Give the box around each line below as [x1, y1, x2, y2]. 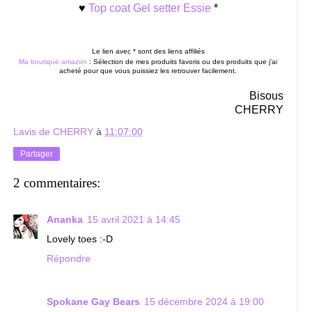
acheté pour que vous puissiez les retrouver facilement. [59, 66, 237, 75]
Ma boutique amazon [19, 57, 88, 65]
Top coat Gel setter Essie [88, 1, 211, 14]
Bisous [249, 89, 284, 102]
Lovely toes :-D [46, 233, 113, 244]
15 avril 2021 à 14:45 [86, 213, 180, 225]
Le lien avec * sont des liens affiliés [91, 47, 205, 55]
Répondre [46, 252, 91, 264]
